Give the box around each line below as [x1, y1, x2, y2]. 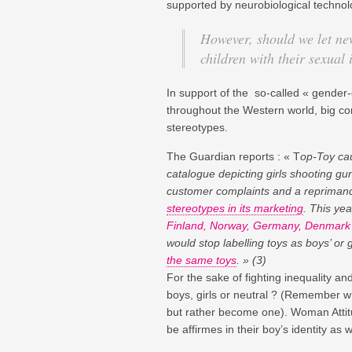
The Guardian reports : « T [167, 149, 300, 163]
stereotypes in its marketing [167, 201, 303, 214]
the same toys [167, 253, 236, 266]
